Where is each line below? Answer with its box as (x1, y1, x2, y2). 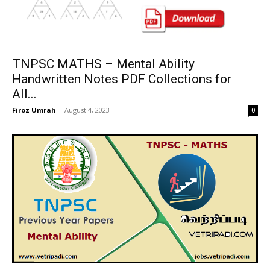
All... (12, 86, 37, 101)
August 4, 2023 (64, 105, 110, 115)
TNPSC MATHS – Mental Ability (12, 56, 195, 71)
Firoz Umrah (12, 105, 56, 115)
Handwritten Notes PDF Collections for (12, 71, 231, 86)
